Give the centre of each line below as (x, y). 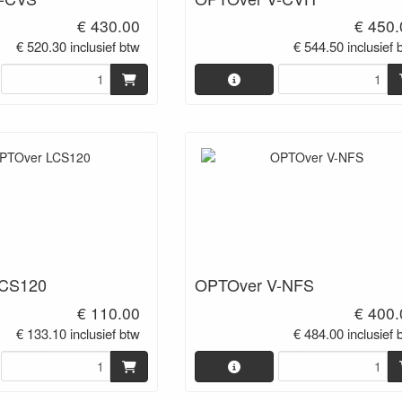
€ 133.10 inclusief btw (79, 333)
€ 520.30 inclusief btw (79, 47)
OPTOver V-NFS (254, 284)
